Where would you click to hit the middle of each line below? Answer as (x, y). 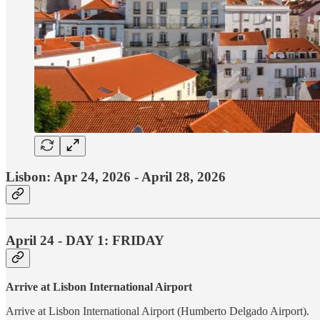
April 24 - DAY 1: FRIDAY (85, 240)
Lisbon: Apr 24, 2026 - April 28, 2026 (116, 177)
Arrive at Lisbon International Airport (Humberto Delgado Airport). (157, 311)
